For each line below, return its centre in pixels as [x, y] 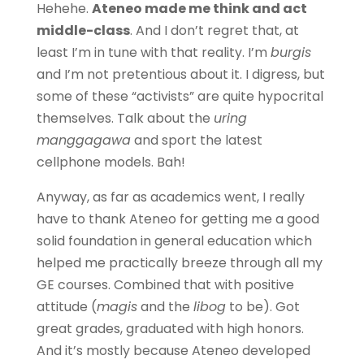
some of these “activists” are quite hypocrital [180, 96]
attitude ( [66, 307]
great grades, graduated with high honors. [170, 329]
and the [165, 307]
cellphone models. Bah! [110, 162]
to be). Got [262, 307]
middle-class [83, 30]
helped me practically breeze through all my [179, 263]
